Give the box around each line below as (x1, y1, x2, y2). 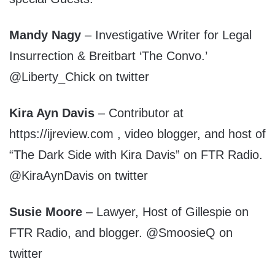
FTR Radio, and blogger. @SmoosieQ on (9, 226, 233, 240)
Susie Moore (9, 205, 82, 219)
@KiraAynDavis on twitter (9, 169, 148, 183)
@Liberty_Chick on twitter (9, 70, 149, 84)
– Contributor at (95, 106, 184, 120)
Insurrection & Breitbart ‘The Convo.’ (9, 49, 207, 63)
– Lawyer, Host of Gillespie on (82, 205, 249, 219)
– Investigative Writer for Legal (85, 28, 252, 42)
